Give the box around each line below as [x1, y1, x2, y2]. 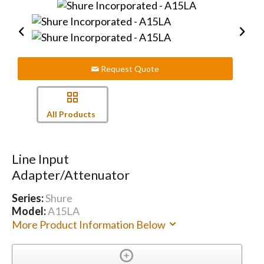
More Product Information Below [11, 217, 167, 231]
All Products [46, 109, 95, 120]
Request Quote [99, 64, 160, 74]
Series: [11, 191, 45, 204]
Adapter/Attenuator [11, 166, 130, 183]
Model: [11, 204, 48, 217]
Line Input [11, 150, 69, 167]
